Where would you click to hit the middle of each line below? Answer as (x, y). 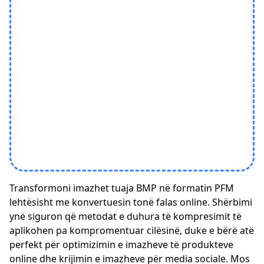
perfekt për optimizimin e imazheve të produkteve (121, 244)
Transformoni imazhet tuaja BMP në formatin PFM (122, 188)
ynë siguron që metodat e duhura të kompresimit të (126, 216)
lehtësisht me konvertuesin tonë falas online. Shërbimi (131, 202)
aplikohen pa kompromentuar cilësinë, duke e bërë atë (132, 230)
